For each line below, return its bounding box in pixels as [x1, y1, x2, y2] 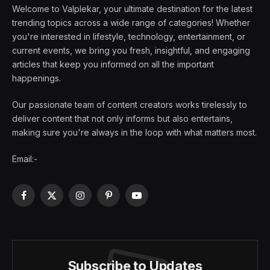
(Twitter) [51, 208, 85, 219]
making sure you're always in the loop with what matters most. [12, 127, 257, 138]
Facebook [22, 195, 64, 206]
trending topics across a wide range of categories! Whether [12, 17, 250, 28]
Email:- [12, 154, 37, 165]
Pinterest [107, 195, 143, 206]
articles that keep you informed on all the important [12, 59, 214, 70]
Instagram [79, 195, 118, 206]
